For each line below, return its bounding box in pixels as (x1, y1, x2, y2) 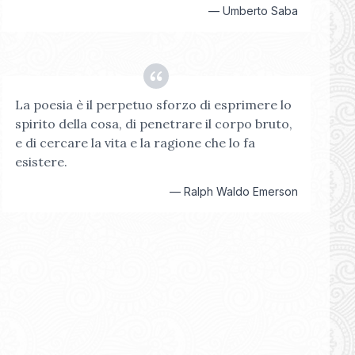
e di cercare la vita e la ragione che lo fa (14, 135, 255, 151)
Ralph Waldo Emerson (183, 185, 298, 198)
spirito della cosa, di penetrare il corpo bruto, (14, 116, 292, 132)
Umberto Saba (222, 4, 298, 17)
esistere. (14, 154, 67, 170)
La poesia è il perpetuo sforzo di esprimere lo (14, 97, 292, 113)
